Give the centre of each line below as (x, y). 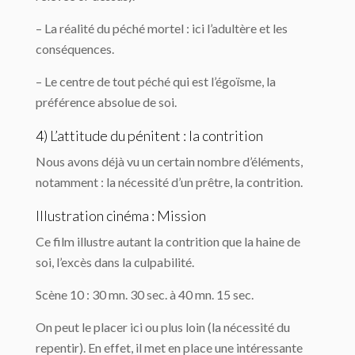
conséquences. (75, 49)
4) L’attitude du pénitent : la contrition (149, 136)
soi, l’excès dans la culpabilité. (115, 262)
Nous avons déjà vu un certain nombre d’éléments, (169, 161)
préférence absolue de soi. (106, 102)
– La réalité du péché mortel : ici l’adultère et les (162, 28)
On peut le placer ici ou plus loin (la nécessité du (163, 327)
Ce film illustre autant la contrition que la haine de (168, 241)
